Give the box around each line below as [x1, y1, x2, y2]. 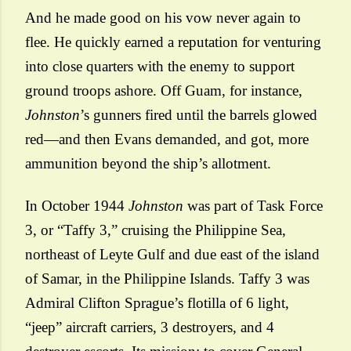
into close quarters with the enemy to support [25, 58, 295, 74]
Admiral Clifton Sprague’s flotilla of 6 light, [25, 295, 289, 311]
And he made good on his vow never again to [25, 9, 301, 26]
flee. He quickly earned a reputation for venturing [25, 34, 321, 50]
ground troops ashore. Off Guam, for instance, [25, 82, 302, 99]
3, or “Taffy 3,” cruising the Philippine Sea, [25, 222, 286, 238]
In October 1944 [25, 197, 128, 214]
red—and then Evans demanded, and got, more [25, 131, 309, 147]
